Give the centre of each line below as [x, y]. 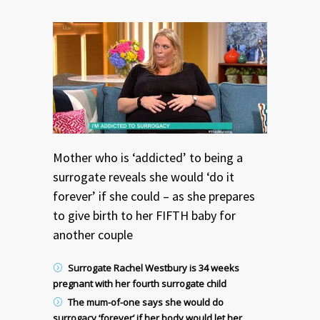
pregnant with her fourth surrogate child [140, 283]
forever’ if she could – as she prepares [154, 196]
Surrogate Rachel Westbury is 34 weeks [154, 267]
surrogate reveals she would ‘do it [144, 176]
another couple [93, 234]
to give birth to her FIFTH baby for [144, 215]
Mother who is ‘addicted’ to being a [148, 157]
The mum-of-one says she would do [146, 302]
